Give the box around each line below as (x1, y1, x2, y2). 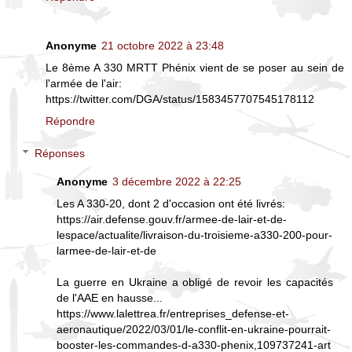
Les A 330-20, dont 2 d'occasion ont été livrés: (57, 197, 286, 211)
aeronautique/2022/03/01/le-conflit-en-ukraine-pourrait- (57, 323, 332, 336)
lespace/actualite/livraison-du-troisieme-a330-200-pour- (57, 229, 333, 242)
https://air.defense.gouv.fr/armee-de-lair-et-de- (57, 213, 288, 226)
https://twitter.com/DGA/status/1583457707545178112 (46, 92, 314, 105)
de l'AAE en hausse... (57, 291, 163, 305)
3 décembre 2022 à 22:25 (112, 175, 242, 189)
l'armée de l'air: (46, 76, 122, 90)
